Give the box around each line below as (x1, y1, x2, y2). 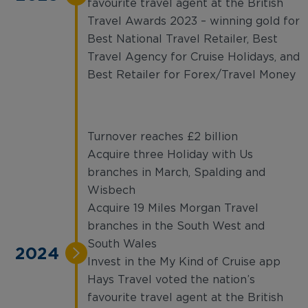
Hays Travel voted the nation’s (87, 274, 255, 285)
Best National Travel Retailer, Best (87, 34, 278, 45)
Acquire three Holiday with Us (87, 149, 253, 160)
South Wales (87, 239, 157, 250)
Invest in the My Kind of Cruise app (87, 256, 280, 267)
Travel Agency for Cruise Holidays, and (87, 52, 300, 63)
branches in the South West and (87, 221, 265, 232)
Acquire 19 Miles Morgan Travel (87, 203, 258, 214)
